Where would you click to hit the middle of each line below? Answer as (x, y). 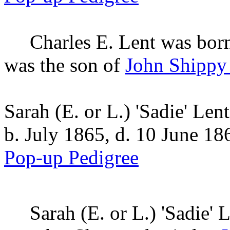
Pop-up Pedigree (71, 157)
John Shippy (176, 65)
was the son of (65, 65)
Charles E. (72, 42)
